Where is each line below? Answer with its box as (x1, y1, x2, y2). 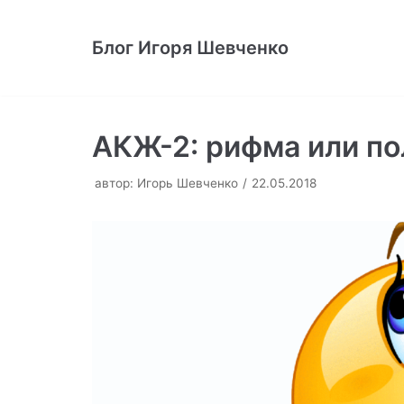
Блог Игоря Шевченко (92, 36, 289, 59)
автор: (95, 176, 137, 190)
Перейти (18, 12, 79, 30)
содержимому (18, 59, 121, 77)
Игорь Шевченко (137, 176, 238, 190)
